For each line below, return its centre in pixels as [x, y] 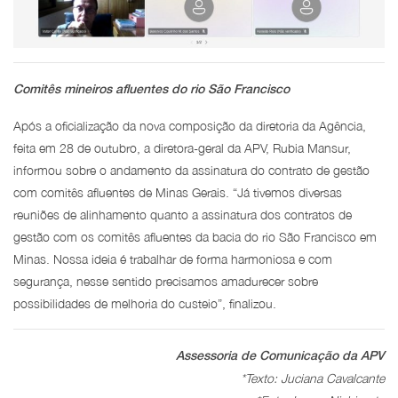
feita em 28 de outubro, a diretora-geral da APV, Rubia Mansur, [182, 148]
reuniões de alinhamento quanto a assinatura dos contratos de [183, 215]
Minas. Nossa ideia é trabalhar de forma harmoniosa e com [173, 259]
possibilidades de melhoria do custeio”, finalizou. [145, 304]
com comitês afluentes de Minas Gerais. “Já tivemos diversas [178, 193]
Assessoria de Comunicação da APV [280, 356]
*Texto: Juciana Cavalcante [313, 378]
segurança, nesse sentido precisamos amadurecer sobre [166, 282]
